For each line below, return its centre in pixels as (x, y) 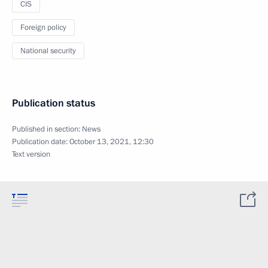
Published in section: (47, 129)
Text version (31, 154)
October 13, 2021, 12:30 (112, 141)
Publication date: (41, 141)
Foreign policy (43, 27)
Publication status (54, 103)
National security (48, 51)
